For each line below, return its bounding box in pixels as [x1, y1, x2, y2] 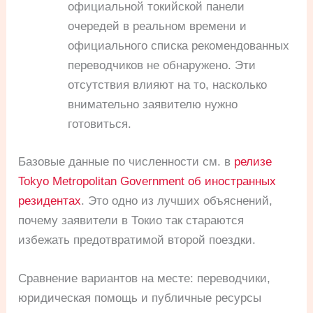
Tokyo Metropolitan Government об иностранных [18, 174, 277, 188]
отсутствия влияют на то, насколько [68, 78, 268, 92]
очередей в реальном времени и [68, 20, 247, 34]
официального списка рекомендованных [68, 39, 290, 53]
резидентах [18, 194, 82, 208]
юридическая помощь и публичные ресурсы [18, 291, 262, 305]
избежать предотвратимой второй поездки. [18, 233, 256, 247]
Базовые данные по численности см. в [18, 154, 235, 168]
